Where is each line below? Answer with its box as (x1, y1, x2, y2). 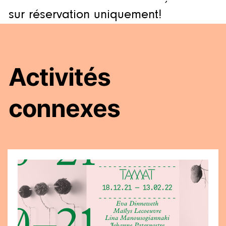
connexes (8, 93, 120, 124)
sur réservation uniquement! (8, 7, 162, 23)
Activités (8, 62, 110, 92)
